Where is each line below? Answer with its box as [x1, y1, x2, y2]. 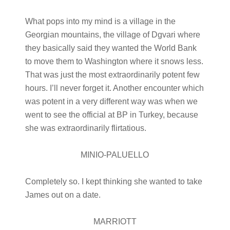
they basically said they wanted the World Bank [25, 44, 197, 52]
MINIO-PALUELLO [81, 150, 149, 159]
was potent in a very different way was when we [25, 97, 198, 106]
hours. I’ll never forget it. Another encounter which [25, 84, 204, 92]
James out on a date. [25, 190, 101, 199]
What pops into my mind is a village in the [25, 17, 176, 26]
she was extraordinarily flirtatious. [25, 124, 146, 132]
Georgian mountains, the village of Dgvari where [25, 30, 200, 39]
